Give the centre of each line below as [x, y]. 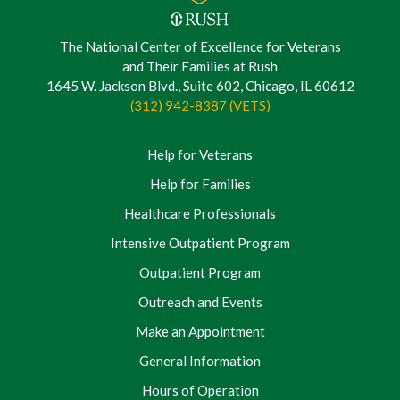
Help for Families [200, 183]
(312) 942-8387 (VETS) [200, 105]
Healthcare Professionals [200, 213]
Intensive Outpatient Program [200, 242]
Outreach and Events [200, 301]
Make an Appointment [200, 331]
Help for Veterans [200, 154]
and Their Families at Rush [200, 66]
